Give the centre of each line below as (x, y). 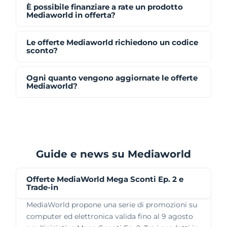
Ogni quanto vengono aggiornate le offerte (112, 78)
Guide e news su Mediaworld (113, 154)
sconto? (42, 50)
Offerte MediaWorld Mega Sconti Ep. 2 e (105, 179)
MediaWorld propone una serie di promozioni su (112, 204)
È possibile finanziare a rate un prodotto (105, 7)
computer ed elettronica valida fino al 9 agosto (110, 216)
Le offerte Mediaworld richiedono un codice (112, 42)
